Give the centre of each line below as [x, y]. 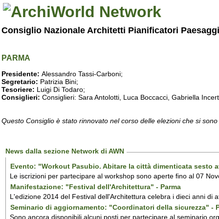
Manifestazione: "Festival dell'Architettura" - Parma [96, 186]
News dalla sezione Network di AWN [65, 151]
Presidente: [22, 74]
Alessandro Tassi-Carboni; [82, 74]
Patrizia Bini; [59, 82]
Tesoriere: [19, 89]
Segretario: [20, 82]
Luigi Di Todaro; [61, 89]
